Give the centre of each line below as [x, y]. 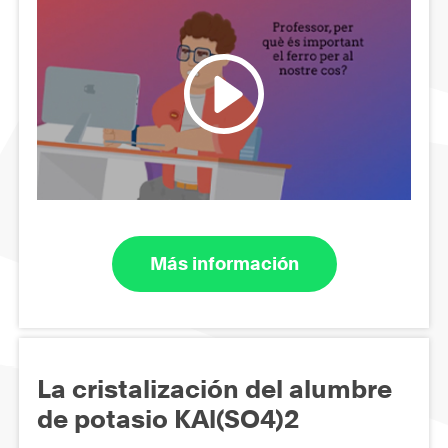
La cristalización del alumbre [214, 388]
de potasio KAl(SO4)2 [168, 418]
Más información [224, 264]
